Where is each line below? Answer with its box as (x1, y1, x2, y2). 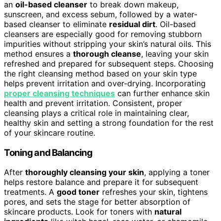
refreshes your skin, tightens (100, 187, 208, 197)
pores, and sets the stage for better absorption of (4, 197, 190, 207)
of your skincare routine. (4, 127, 95, 138)
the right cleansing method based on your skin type (4, 68, 197, 78)
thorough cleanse (73, 48, 141, 59)
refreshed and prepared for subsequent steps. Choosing (4, 58, 214, 69)
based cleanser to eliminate (4, 19, 109, 29)
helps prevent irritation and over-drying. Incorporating (4, 78, 206, 88)
